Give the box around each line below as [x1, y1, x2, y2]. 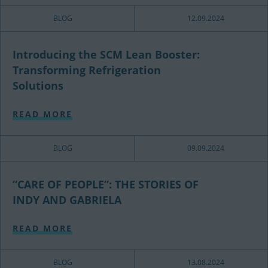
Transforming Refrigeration [13, 63, 161, 77]
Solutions [13, 78, 63, 93]
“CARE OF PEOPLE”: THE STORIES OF [13, 177, 199, 191]
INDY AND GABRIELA [13, 193, 121, 207]
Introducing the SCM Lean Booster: [13, 47, 200, 62]
